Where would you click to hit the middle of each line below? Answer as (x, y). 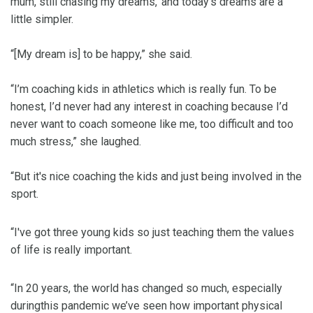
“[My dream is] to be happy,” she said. (101, 54)
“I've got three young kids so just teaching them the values (152, 233)
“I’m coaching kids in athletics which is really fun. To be (144, 89)
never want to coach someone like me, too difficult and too (152, 124)
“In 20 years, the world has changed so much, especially (146, 289)
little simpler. (43, 20)
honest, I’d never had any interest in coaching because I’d (149, 107)
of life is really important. (71, 250)
